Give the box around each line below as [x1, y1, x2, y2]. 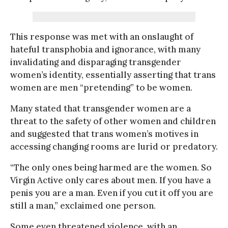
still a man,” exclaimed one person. [10, 199, 156, 211]
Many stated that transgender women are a [10, 102, 191, 114]
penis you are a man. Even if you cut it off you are [10, 187, 213, 198]
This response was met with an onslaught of [10, 31, 193, 42]
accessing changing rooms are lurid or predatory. [10, 140, 218, 152]
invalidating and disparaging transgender [10, 56, 181, 68]
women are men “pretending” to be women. [10, 81, 192, 93]
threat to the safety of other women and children [10, 115, 216, 127]
